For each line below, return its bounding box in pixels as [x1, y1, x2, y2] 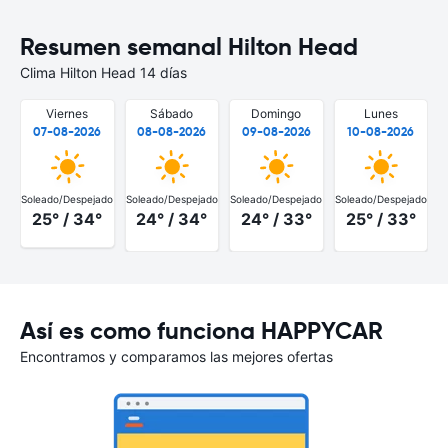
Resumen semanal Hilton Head [20, 32, 358, 62]
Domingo [251, 106, 302, 121]
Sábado [150, 106, 194, 121]
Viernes [46, 106, 89, 121]
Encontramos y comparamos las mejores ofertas [20, 347, 333, 365]
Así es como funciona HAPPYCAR [20, 315, 383, 346]
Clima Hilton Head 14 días [20, 64, 187, 81]
